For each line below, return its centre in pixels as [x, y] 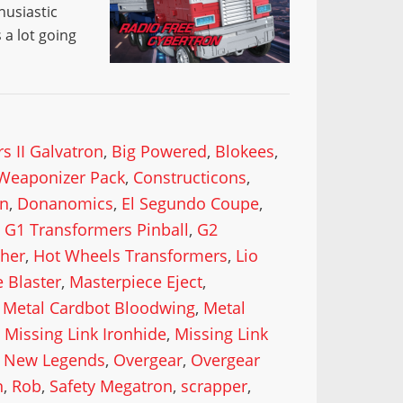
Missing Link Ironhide [86, 334]
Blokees [245, 151]
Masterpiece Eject [136, 282]
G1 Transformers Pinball [97, 229]
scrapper [215, 386]
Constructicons [190, 177]
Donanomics [66, 203]
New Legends [55, 360]
